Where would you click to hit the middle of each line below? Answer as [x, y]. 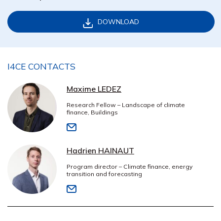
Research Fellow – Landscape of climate [126, 105]
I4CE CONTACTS [41, 66]
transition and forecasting [104, 174]
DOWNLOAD [118, 21]
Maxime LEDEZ [94, 89]
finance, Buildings [92, 112]
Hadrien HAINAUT [100, 150]
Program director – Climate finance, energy [130, 166]
